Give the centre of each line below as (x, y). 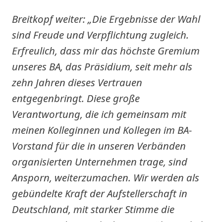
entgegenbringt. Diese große (76, 98)
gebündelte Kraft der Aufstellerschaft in (100, 193)
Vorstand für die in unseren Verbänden (99, 146)
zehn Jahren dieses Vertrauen (77, 82)
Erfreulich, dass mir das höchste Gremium (106, 51)
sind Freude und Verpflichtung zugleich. (100, 35)
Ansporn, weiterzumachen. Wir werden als (106, 177)
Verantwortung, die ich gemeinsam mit (99, 114)
